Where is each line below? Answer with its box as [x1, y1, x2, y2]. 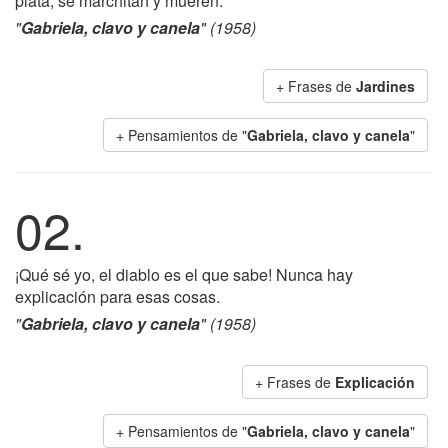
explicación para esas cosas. [15, 285, 220, 308]
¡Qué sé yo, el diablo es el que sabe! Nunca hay [15, 263, 353, 286]
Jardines [356, 76, 415, 96]
